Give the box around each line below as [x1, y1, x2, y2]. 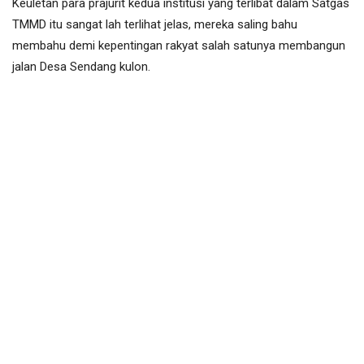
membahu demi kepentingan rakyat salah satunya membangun [12, 38, 345, 54]
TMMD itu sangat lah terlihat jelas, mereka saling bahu [12, 17, 297, 32]
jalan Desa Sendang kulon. [12, 59, 150, 75]
